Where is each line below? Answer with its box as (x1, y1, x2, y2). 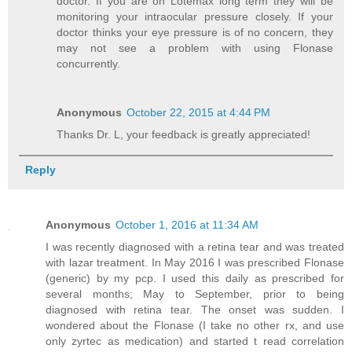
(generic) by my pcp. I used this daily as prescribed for (46, 272, 344, 285)
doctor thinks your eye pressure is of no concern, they (57, 26, 333, 39)
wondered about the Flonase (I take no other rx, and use (46, 319, 344, 332)
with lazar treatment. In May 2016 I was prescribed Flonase (46, 256, 344, 269)
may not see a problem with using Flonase (57, 42, 333, 55)
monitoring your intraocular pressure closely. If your (57, 10, 333, 24)
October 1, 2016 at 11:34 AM (115, 218, 258, 232)
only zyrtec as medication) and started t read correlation (46, 335, 344, 348)
